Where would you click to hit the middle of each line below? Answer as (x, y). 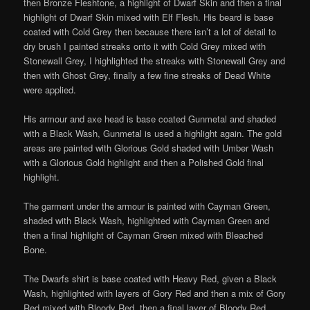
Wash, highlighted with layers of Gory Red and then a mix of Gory (155, 293)
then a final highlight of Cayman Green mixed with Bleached (144, 235)
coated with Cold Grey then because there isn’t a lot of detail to (150, 32)
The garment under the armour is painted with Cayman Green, (147, 206)
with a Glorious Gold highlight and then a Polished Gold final (144, 163)
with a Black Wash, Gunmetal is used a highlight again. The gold (153, 134)
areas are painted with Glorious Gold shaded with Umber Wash (149, 148)
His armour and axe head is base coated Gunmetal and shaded (150, 119)
